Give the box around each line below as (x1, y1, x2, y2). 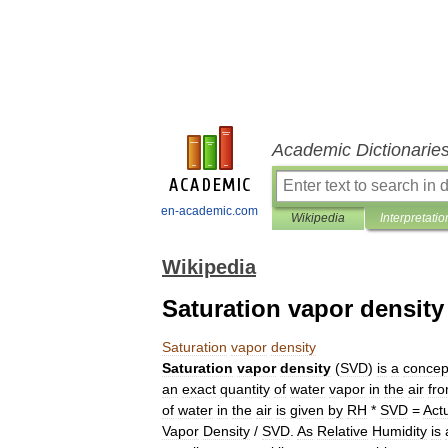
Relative (317, 423, 368, 439)
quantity (220, 381, 270, 397)
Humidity (372, 423, 427, 439)
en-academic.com (161, 204, 258, 218)
